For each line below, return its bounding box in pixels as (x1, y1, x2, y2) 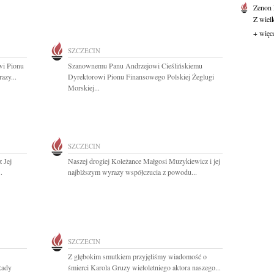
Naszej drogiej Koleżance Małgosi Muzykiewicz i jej (68, 156, 220, 166)
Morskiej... (68, 83, 100, 92)
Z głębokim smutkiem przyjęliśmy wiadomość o (68, 251, 207, 261)
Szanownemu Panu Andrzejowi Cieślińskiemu (68, 61, 202, 70)
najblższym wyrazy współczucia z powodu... (68, 167, 197, 177)
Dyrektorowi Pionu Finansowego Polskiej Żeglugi (68, 72, 214, 81)
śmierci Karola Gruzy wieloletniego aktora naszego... (68, 262, 221, 272)
